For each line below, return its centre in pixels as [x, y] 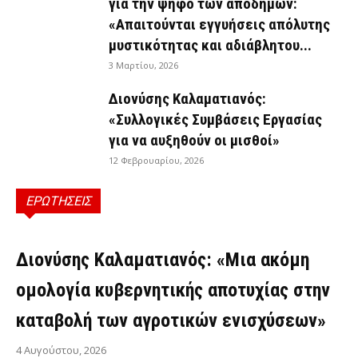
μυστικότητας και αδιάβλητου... [210, 45]
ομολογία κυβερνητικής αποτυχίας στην [173, 290]
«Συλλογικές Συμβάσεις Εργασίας [215, 119]
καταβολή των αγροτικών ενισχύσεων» [171, 320]
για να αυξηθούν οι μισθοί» [194, 140]
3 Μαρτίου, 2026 [143, 65]
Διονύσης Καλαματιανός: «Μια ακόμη [163, 259]
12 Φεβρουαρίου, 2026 [156, 160]
